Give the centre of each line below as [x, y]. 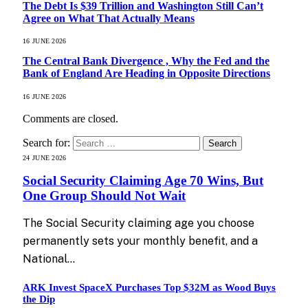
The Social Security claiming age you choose [139, 223]
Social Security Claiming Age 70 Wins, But [143, 181]
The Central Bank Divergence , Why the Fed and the [146, 61]
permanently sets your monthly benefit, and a [140, 241]
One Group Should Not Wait [104, 196]
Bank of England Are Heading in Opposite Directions [146, 74]
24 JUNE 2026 [45, 157]
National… [49, 259]
